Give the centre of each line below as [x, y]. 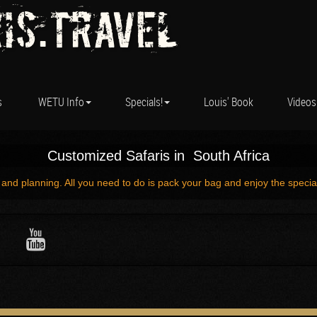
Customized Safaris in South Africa [158, 156]
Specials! [144, 102]
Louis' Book [229, 102]
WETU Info [61, 102]
